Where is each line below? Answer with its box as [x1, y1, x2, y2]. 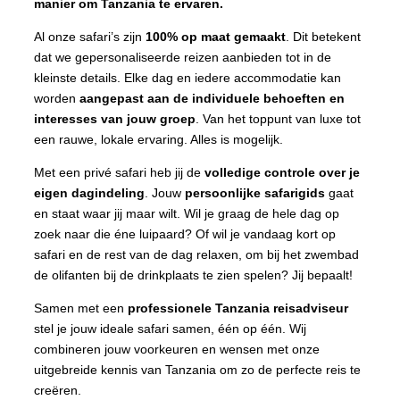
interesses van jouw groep [34, 111, 196, 126]
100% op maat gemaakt [146, 29, 286, 44]
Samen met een [34, 300, 128, 315]
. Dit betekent [286, 29, 361, 44]
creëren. [34, 382, 81, 397]
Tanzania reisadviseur [215, 300, 348, 315]
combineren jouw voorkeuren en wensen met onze [34, 341, 320, 356]
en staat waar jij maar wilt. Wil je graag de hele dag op [34, 205, 339, 221]
